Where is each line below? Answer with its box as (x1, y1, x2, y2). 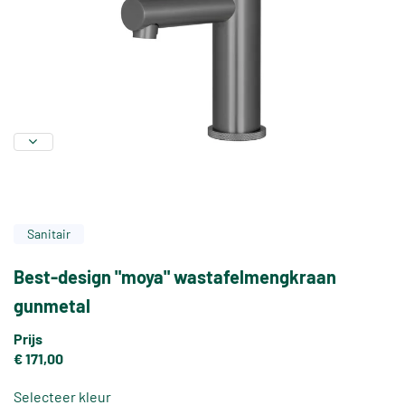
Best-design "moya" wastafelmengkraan (14, 266, 336, 288)
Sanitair (27, 226, 71, 242)
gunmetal (14, 295, 90, 317)
